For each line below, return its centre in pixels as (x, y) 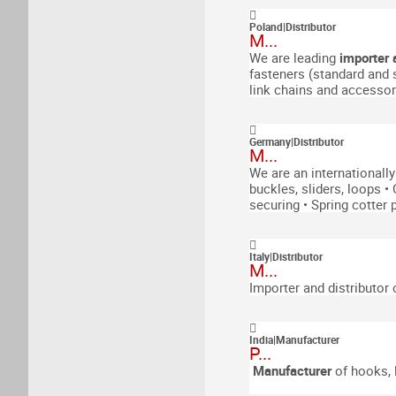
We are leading (294, 57)
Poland (266, 27)
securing (274, 204)
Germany (270, 141)
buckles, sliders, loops (315, 188)
